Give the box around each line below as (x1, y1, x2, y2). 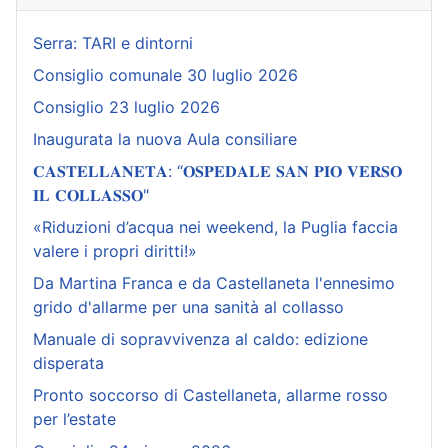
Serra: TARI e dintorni (33, 32, 193, 53)
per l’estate (33, 408, 116, 429)
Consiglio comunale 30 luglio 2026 (33, 64, 298, 85)
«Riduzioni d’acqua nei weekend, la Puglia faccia (33, 216, 398, 237)
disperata (33, 352, 104, 373)
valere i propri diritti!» (33, 240, 197, 261)
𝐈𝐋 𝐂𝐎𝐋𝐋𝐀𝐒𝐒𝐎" (33, 184, 149, 205)
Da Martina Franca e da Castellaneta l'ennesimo (33, 272, 395, 293)
